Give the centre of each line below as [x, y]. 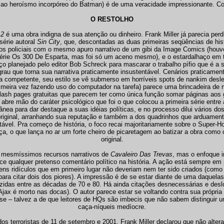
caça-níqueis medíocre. [112, 207]
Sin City [48, 42]
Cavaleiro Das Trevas [141, 154]
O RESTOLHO [112, 19]
